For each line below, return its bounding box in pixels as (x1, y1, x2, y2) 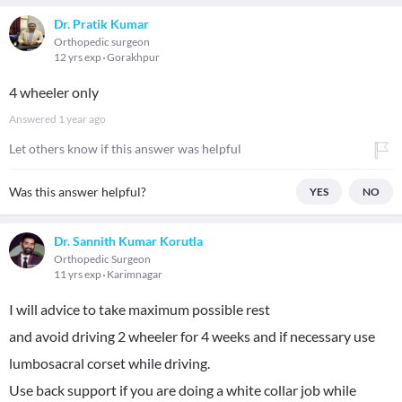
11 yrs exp (54, 267, 103, 281)
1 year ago (58, 112, 106, 126)
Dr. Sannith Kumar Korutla (54, 233, 203, 249)
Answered (9, 112, 58, 126)
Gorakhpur (107, 50, 160, 64)
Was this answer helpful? (9, 184, 146, 199)
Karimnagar (107, 267, 162, 281)
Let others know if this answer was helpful (9, 141, 241, 156)
